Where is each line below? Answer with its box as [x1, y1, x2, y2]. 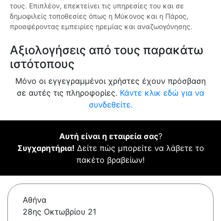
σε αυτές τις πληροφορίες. [17, 88, 120, 98]
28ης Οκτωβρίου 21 [23, 207, 96, 217]
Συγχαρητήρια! [17, 143, 74, 153]
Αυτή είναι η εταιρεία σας [59, 131, 158, 142]
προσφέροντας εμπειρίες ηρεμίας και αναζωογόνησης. [10, 22, 192, 31]
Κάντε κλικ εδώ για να [120, 88, 204, 98]
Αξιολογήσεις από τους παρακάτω [10, 43, 203, 58]
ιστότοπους [10, 57, 74, 72]
